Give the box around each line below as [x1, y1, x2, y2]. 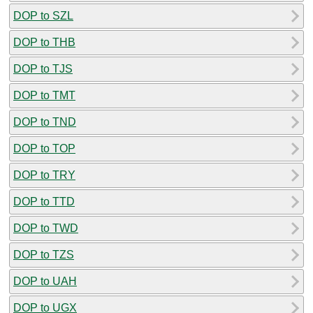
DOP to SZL [13, 9, 73, 22]
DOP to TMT [13, 89, 75, 101]
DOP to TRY [13, 168, 75, 181]
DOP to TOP [13, 142, 75, 154]
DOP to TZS [13, 248, 74, 261]
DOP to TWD [13, 221, 78, 234]
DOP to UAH [13, 275, 77, 287]
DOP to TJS [13, 62, 73, 75]
